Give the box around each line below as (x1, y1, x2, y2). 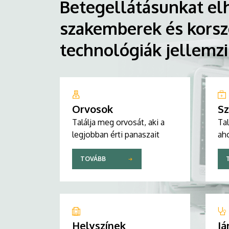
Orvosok (72, 102, 113, 116)
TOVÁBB (80, 155, 106, 163)
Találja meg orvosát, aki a (72, 117, 165, 127)
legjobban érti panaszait (72, 129, 159, 140)
